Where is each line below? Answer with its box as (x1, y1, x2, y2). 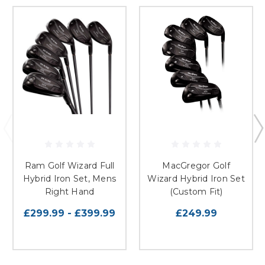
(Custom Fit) (169, 186, 223, 198)
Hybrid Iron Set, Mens (22, 173, 117, 185)
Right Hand (44, 186, 95, 198)
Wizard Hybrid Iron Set (147, 173, 245, 185)
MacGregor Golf (162, 160, 230, 172)
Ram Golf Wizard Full (24, 160, 115, 172)
